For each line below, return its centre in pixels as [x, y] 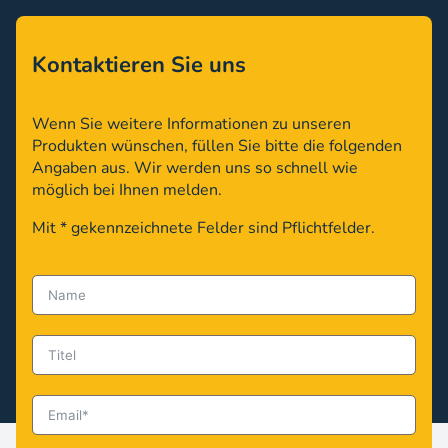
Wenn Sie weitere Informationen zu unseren [191, 123]
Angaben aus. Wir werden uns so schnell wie [195, 167]
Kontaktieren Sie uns [139, 64]
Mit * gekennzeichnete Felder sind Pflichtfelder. [203, 227]
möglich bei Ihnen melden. [127, 189]
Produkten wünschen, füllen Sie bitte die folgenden [217, 145]
